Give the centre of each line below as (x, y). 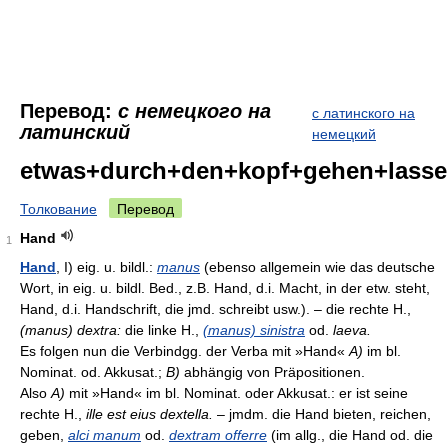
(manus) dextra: (70, 330)
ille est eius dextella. (149, 414)
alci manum (104, 435)
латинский (75, 132)
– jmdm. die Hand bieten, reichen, (322, 414)
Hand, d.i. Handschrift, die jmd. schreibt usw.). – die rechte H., (215, 309)
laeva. (352, 330)
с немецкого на (194, 111)
